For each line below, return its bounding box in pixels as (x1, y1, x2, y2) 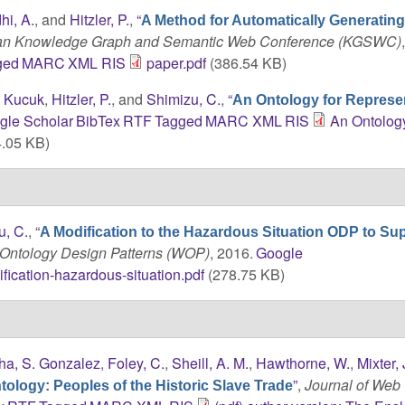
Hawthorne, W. (256, 352, 351, 373)
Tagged (155, 109, 203, 131)
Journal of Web (305, 373, 401, 395)
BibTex (75, 109, 120, 131)
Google (256, 241, 304, 263)
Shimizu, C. (146, 88, 221, 109)
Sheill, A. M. (172, 352, 250, 373)
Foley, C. (108, 352, 165, 373)
